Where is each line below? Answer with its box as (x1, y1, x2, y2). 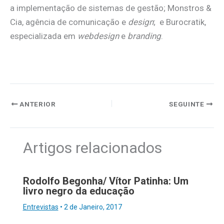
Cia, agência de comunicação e (10, 16, 128, 27)
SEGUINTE (169, 100, 206, 108)
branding (127, 30, 161, 41)
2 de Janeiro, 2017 (63, 203, 122, 211)
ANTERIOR (17, 100, 56, 108)
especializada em (10, 30, 77, 41)
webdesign (77, 30, 119, 41)
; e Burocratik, (153, 16, 206, 27)
